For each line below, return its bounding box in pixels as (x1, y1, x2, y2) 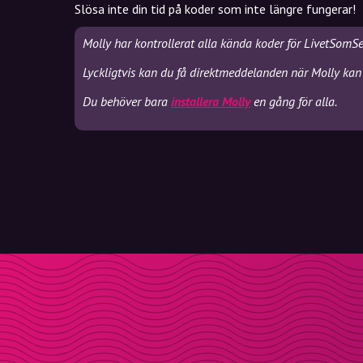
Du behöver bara (83, 93, 171, 109)
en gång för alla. (250, 93, 337, 109)
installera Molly (171, 93, 250, 109)
